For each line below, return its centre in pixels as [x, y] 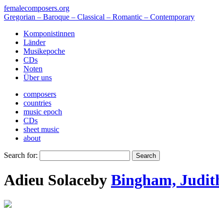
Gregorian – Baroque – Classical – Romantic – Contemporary [99, 17]
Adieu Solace [47, 180]
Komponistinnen [49, 33]
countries [37, 103]
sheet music [41, 129]
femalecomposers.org [37, 8]
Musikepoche [44, 51]
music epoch [43, 112]
